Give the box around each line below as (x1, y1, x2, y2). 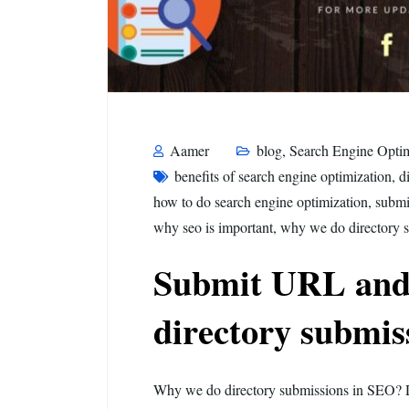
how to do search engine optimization (153, 192, 368, 212)
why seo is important (153, 217, 273, 237)
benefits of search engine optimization (174, 166, 392, 186)
